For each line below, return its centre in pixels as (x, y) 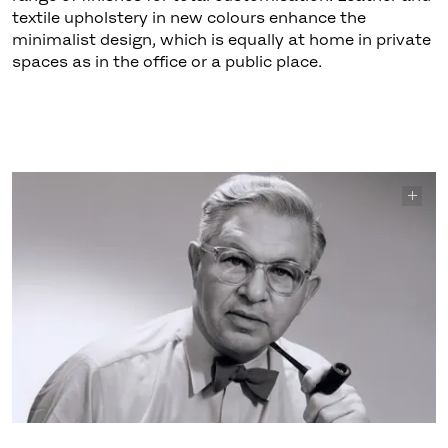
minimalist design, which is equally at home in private (221, 38)
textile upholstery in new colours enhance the (188, 16)
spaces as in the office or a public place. (166, 60)
